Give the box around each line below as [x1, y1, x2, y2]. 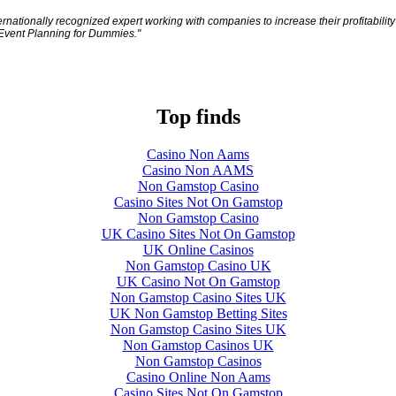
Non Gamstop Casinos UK [122, 337, 274, 353]
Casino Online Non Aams [126, 369, 270, 385]
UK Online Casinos [142, 241, 254, 257]
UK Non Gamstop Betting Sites [109, 305, 287, 321]
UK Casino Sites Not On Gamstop [101, 225, 295, 241]
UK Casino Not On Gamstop [116, 273, 280, 289]
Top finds [156, 104, 240, 128]
